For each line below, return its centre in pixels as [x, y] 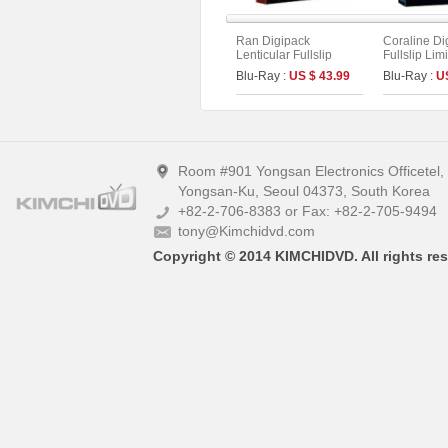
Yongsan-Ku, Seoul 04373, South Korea [304, 191]
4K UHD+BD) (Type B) [296, 83]
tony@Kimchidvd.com [246, 231]
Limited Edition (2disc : [297, 69]
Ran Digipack [273, 41]
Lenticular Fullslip [284, 55]
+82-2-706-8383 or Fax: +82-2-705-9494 [307, 211]
